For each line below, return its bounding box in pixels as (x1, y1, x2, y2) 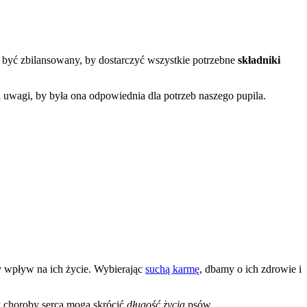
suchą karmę (145, 262, 199, 275)
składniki (238, 54, 280, 66)
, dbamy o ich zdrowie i (199, 262, 302, 275)
